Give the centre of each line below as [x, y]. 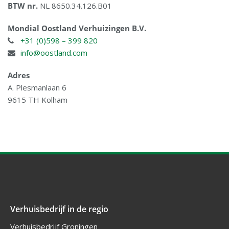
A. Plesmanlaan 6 [37, 88]
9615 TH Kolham [38, 100]
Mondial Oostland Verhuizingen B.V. [77, 28]
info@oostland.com [54, 53]
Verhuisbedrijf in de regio [59, 209]
